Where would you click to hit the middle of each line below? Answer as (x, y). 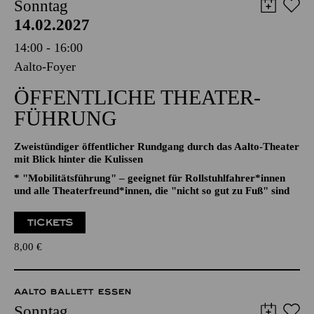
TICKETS (50, 265)
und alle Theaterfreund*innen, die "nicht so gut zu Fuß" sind (152, 233)
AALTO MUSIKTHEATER (70, 12)
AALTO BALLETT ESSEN (73, 29)
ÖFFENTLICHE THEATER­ (137, 140)
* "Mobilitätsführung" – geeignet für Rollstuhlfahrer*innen (150, 221)
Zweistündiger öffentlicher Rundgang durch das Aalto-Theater (157, 189)
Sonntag (41, 49)
